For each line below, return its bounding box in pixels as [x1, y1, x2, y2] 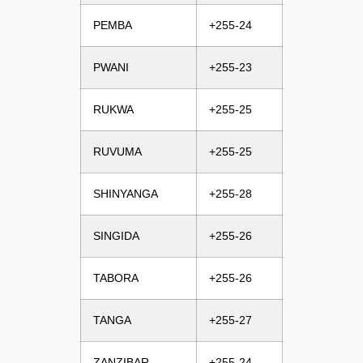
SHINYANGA [92, 186, 158, 200]
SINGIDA [92, 228, 139, 242]
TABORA [92, 271, 139, 284]
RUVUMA [92, 144, 142, 158]
